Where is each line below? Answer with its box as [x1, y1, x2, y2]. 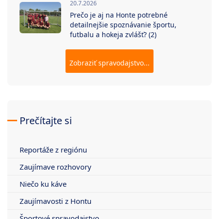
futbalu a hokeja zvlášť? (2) [70, 29, 156, 39]
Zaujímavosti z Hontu [20, 196, 91, 206]
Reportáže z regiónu [20, 144, 87, 154]
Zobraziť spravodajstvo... [69, 58, 150, 67]
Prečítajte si [20, 113, 72, 127]
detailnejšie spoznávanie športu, [70, 20, 176, 29]
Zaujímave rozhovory [20, 161, 91, 172]
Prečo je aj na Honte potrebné [70, 10, 168, 20]
